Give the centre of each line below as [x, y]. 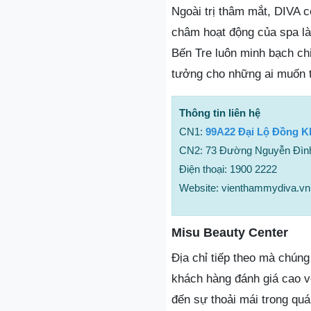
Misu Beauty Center [230, 233]
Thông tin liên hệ [220, 113]
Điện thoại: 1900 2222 [228, 169]
